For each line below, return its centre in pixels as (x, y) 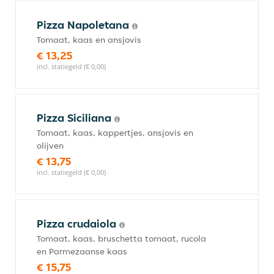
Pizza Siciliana (76, 118)
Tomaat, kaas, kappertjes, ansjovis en (115, 133)
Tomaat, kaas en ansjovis (89, 40)
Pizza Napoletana (84, 25)
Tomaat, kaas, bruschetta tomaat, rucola (121, 239)
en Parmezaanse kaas (82, 251)
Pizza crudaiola (78, 224)
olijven (50, 146)
